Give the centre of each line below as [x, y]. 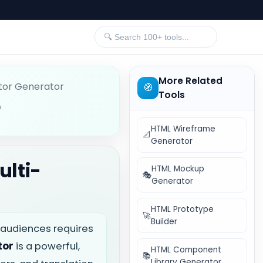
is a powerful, [47, 247]
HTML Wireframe [183, 129]
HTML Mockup [178, 169]
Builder [164, 222]
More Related [191, 80]
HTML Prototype [183, 210]
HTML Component [186, 249]
